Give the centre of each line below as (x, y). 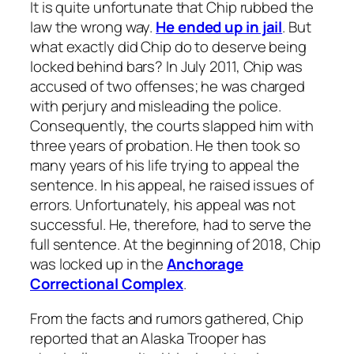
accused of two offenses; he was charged (168, 87)
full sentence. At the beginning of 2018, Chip (175, 245)
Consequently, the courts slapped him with (172, 126)
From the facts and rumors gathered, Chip (167, 318)
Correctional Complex (107, 284)
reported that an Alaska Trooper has (148, 338)
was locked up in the (98, 264)
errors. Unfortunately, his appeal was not (163, 205)
